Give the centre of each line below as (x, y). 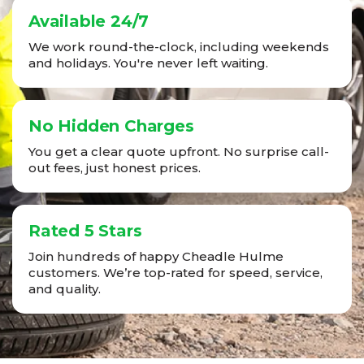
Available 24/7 (89, 22)
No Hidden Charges (111, 126)
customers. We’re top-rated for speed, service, (175, 273)
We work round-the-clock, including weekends (179, 47)
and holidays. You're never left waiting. (148, 63)
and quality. (65, 289)
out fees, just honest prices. (115, 168)
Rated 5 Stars (85, 231)
